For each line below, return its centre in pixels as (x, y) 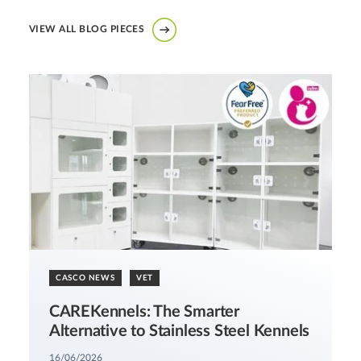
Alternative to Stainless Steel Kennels (179, 331)
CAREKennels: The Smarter (144, 311)
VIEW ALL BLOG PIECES (87, 29)
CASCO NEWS (85, 278)
